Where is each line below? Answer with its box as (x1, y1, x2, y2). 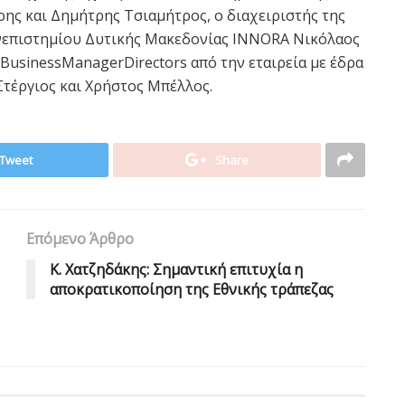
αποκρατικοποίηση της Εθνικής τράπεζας (50, 278, 334, 299)
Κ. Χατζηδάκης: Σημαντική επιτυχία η (50, 259, 303, 279)
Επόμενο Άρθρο (26, 228, 134, 249)
